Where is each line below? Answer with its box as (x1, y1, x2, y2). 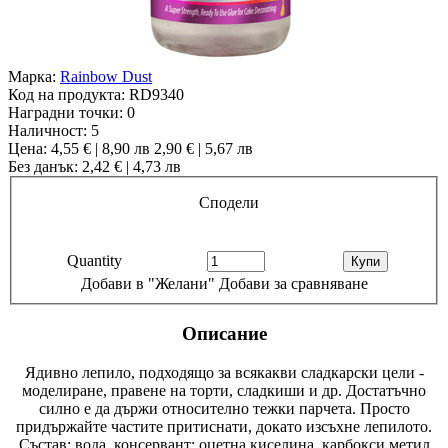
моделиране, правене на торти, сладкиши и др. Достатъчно (22, 381, 426, 399)
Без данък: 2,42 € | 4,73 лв (8, 157, 181, 175)
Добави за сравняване (218, 274, 368, 292)
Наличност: (8, 121, 87, 139)
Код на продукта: (8, 85, 125, 103)
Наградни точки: (8, 103, 123, 121)
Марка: (8, 67, 56, 85)
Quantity (66, 251, 122, 269)
